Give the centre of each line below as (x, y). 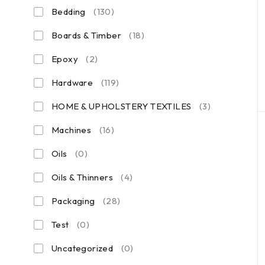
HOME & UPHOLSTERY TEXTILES (122, 106)
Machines (72, 130)
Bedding (69, 12)
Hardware (72, 83)
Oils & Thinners (82, 177)
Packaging (73, 201)
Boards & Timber (86, 35)
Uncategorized (83, 248)
